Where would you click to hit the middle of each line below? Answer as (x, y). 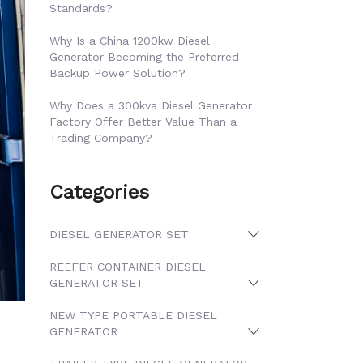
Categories (99, 192)
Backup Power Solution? (117, 73)
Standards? (81, 8)
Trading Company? (101, 138)
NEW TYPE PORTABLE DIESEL (133, 315)
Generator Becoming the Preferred (144, 57)
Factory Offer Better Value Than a (143, 122)
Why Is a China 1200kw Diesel (130, 41)
